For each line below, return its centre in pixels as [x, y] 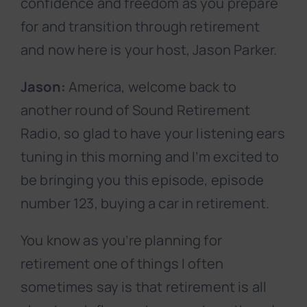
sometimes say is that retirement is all [144, 287]
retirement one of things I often [122, 264]
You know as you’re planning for [121, 241]
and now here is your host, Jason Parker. [149, 50]
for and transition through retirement [140, 27]
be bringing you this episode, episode [142, 180]
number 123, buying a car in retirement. [145, 204]
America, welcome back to [151, 87]
